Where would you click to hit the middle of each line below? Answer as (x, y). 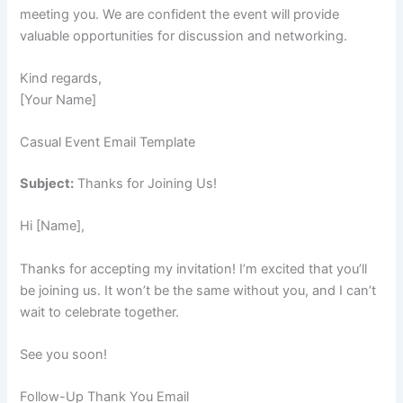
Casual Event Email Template (108, 143)
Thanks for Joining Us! (146, 184)
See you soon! (64, 355)
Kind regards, (61, 78)
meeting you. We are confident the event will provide (180, 14)
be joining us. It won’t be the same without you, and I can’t (198, 290)
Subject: (47, 184)
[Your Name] (58, 99)
